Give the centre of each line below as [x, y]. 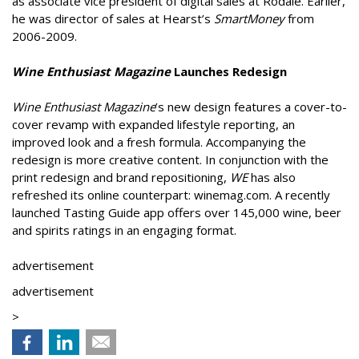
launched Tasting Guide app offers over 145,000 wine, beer [177, 213]
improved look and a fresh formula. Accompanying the [159, 142]
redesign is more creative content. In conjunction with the [170, 160]
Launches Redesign [229, 72]
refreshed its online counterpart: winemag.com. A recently [171, 195]
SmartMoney [249, 19]
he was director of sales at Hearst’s [113, 19]
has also [272, 177]
